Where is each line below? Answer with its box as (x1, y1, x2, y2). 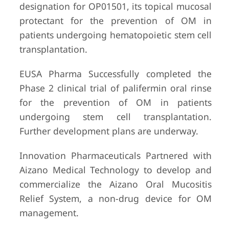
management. (19, 207, 79, 219)
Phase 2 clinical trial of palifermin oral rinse (19, 82, 212, 94)
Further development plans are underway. (19, 125, 198, 137)
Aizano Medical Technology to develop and (19, 164, 212, 176)
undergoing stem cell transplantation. (19, 110, 212, 123)
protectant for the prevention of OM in (19, 14, 212, 27)
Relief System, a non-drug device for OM (19, 192, 212, 204)
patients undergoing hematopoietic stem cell (19, 29, 212, 41)
